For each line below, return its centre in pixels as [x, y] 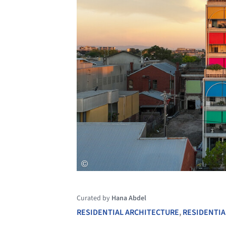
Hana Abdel [129, 199]
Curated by [94, 199]
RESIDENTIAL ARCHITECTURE [128, 213]
